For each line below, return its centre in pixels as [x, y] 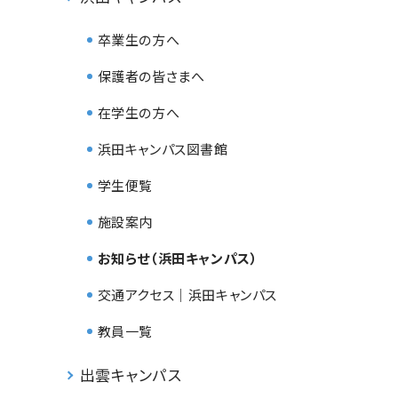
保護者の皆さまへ [151, 76]
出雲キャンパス [131, 374]
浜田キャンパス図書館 [163, 148]
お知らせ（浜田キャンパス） [178, 258]
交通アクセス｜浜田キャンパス [187, 294]
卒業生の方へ [139, 39]
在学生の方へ [139, 112]
